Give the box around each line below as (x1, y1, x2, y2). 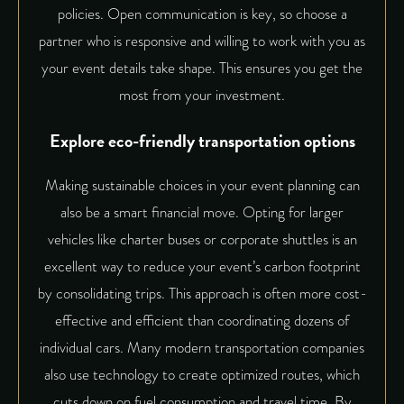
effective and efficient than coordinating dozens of (55, 308, 349, 332)
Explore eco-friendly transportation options (49, 126, 355, 154)
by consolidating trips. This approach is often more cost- (37, 281, 367, 305)
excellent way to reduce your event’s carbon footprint (43, 254, 361, 278)
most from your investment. (119, 84, 285, 107)
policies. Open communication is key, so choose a (57, 3, 347, 26)
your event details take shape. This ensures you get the (41, 57, 363, 80)
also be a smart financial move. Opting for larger (60, 200, 344, 224)
